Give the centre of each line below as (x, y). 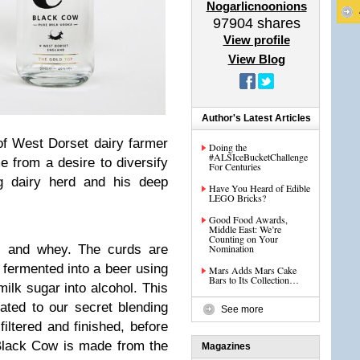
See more (242, 309)
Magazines (226, 346)
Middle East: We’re (245, 229)
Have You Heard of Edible (260, 188)
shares (276, 23)
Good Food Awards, (248, 219)
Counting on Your (243, 239)
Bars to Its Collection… (254, 280)
